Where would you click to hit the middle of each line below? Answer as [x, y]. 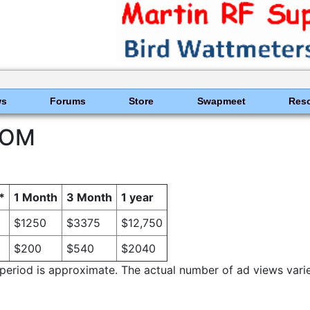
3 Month [89, 197]
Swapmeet [221, 101]
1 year [137, 197]
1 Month [36, 197]
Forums [67, 101]
